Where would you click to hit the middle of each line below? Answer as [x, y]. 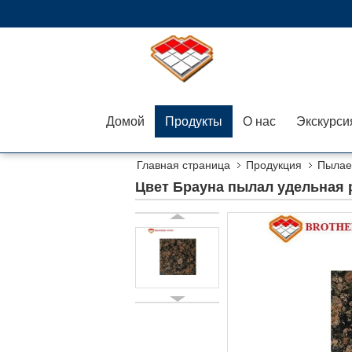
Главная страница [183, 165]
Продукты [194, 121]
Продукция [274, 165]
